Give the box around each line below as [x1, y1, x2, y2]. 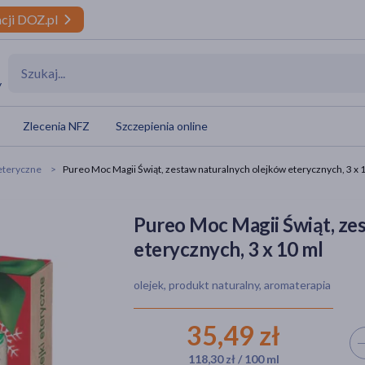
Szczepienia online [116, 119, 208, 133]
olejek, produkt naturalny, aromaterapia [134, 278, 331, 292]
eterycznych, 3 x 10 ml [134, 237, 323, 262]
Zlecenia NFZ [23, 119, 90, 133]
